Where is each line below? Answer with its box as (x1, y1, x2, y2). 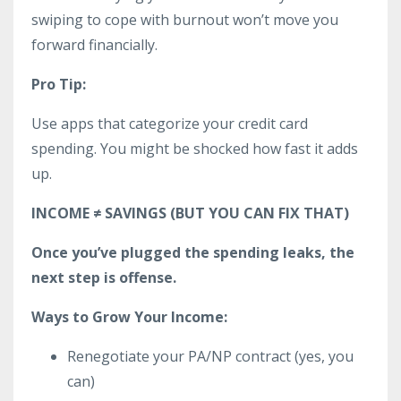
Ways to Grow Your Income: (31, 306, 227, 327)
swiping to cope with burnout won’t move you (31, 9, 338, 30)
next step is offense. (31, 267, 176, 287)
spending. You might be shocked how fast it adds (31, 138, 358, 158)
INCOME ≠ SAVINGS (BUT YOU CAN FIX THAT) (31, 202, 349, 223)
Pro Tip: (31, 73, 86, 94)
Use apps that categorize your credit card (31, 113, 308, 133)
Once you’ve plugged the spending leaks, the (31, 242, 354, 262)
